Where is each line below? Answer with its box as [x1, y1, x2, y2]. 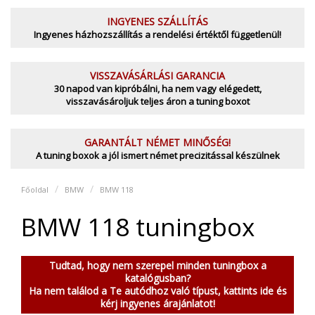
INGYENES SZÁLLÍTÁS [107, 15, 208, 28]
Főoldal [21, 184, 49, 195]
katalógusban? [124, 271, 191, 285]
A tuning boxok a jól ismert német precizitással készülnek [35, 149, 280, 162]
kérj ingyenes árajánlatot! [100, 297, 215, 310]
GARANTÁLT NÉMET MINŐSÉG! [84, 136, 231, 149]
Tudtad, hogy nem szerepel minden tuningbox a [49, 259, 266, 272]
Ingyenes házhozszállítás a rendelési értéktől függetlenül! [34, 28, 281, 41]
